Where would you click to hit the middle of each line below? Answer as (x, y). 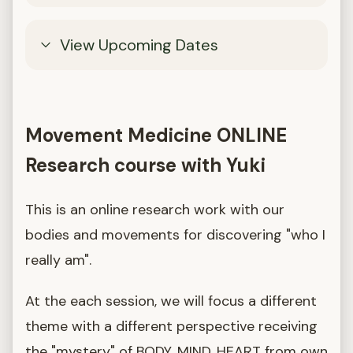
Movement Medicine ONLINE (156, 135)
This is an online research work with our (155, 209)
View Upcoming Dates (139, 45)
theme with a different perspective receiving (171, 326)
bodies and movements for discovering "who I (175, 234)
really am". (58, 260)
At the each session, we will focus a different (171, 301)
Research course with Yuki (145, 165)
